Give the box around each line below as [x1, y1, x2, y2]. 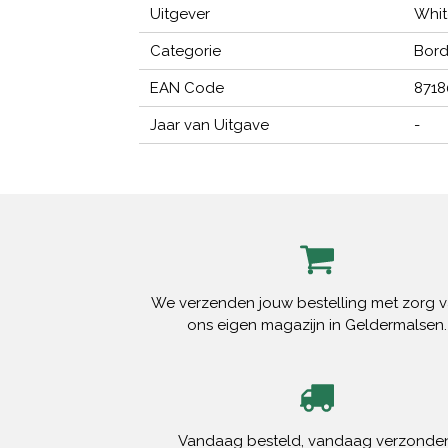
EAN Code [150, 79, 225, 98]
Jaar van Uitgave [150, 116, 270, 135]
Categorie [150, 42, 222, 61]
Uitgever [150, 5, 211, 24]
